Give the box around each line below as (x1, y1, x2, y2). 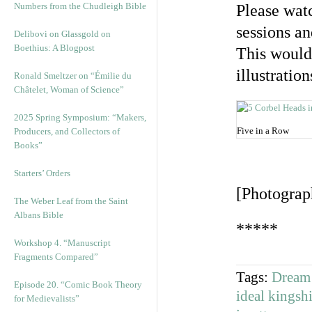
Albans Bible (14, 210, 63, 220)
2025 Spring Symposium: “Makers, (14, 112, 146, 123)
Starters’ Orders (14, 168, 70, 178)
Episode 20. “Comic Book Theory (14, 279, 142, 290)
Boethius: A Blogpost (14, 42, 95, 53)
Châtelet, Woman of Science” (14, 84, 124, 95)
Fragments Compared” (14, 251, 98, 262)
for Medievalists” (14, 293, 79, 304)
